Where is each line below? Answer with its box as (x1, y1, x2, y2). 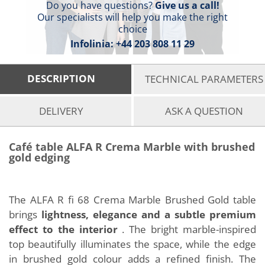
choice (118, 22, 147, 35)
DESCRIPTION (27, 71, 95, 85)
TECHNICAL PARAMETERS (144, 72, 263, 86)
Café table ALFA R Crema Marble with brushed (9, 140, 255, 154)
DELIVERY (39, 104, 83, 118)
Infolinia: (70, 37, 116, 50)
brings (9, 208, 41, 221)
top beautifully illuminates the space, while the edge (9, 237, 256, 251)
